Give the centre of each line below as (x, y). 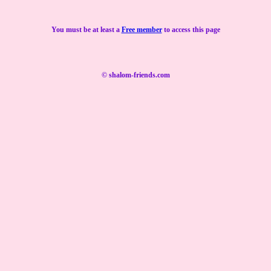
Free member (142, 30)
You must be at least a (86, 30)
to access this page (191, 30)
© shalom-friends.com (135, 75)
